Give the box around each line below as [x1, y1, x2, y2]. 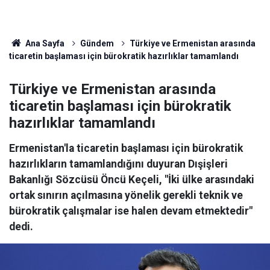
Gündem [80, 39, 114, 48]
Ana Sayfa [23, 39, 64, 48]
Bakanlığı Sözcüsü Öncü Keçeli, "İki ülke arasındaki [9, 174, 254, 186]
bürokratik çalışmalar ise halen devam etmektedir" [9, 205, 253, 217]
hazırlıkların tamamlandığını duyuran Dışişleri [9, 158, 228, 170]
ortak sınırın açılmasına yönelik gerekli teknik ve [9, 189, 243, 201]
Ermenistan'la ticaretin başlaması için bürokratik [9, 142, 243, 154]
